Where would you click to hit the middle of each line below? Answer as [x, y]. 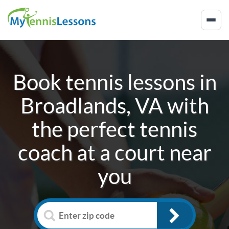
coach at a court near [114, 153]
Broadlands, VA [91, 106]
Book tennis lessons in [114, 82]
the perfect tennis [114, 129]
